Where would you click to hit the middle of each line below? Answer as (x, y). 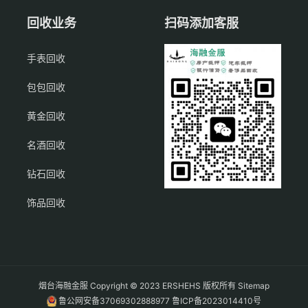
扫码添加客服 (201, 23)
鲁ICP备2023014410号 (217, 300)
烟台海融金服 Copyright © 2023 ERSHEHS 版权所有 (138, 285)
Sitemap (254, 285)
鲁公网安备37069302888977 (114, 300)
